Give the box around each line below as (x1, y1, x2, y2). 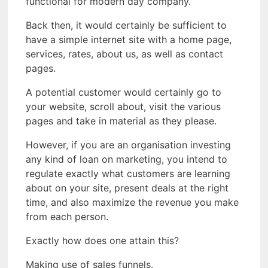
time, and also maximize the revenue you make (26, 196, 239, 208)
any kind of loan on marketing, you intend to (26, 153, 227, 165)
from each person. (26, 210, 108, 223)
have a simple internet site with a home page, (26, 33, 232, 45)
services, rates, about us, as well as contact (26, 47, 223, 60)
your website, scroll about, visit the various (26, 100, 221, 112)
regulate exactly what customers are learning (26, 167, 230, 179)
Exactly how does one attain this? (26, 234, 179, 246)
